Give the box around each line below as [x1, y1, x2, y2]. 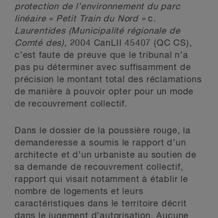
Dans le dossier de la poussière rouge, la [15, 127, 191, 135]
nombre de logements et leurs [15, 187, 144, 196]
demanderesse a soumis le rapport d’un [15, 139, 186, 147]
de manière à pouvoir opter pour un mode [15, 88, 194, 96]
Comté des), [15, 39, 70, 48]
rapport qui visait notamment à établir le [15, 175, 188, 184]
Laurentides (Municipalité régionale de [15, 27, 181, 36]
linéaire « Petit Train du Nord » [15, 15, 148, 23]
